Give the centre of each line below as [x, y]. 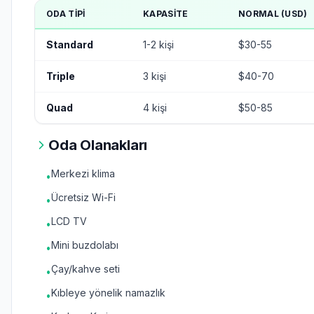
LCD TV [69, 221]
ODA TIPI [66, 14]
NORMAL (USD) [273, 14]
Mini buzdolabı [85, 245]
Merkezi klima [83, 173]
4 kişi [155, 108]
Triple [61, 76]
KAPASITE [166, 14]
